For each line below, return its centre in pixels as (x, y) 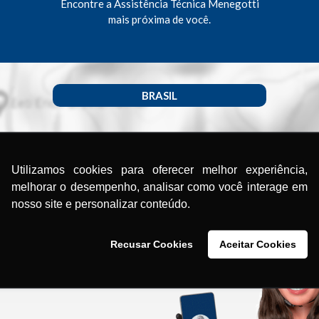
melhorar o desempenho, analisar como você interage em (159, 187)
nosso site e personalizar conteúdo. (101, 204)
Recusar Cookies (152, 244)
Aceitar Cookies (258, 244)
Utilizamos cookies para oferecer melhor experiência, (159, 170)
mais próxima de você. (159, 19)
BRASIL (159, 95)
